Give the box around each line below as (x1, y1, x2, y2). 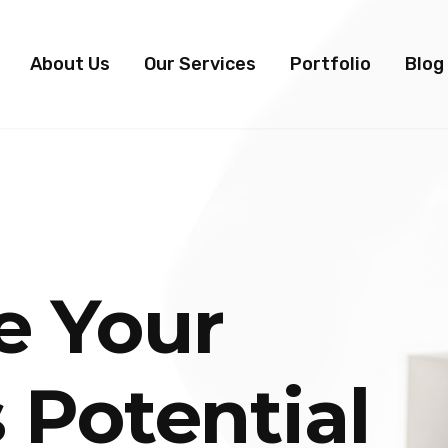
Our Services (143, 53, 256, 75)
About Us (29, 53, 110, 75)
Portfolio (289, 53, 371, 75)
